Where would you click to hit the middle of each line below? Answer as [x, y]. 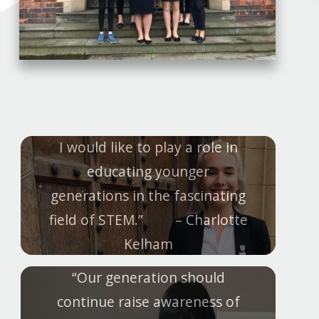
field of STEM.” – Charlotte [148, 219]
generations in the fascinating [148, 195]
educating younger [148, 171]
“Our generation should [148, 277]
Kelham [148, 244]
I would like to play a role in [148, 147]
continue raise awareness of [148, 301]
